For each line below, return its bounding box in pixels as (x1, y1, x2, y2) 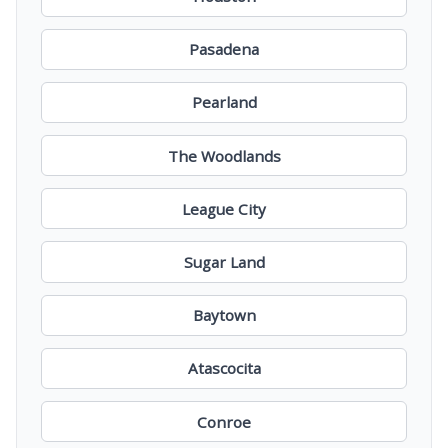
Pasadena (189, 39, 259, 60)
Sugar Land (183, 252, 265, 273)
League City (182, 198, 266, 219)
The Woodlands (167, 145, 281, 166)
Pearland (191, 92, 257, 113)
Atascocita (187, 358, 261, 379)
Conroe (197, 411, 251, 432)
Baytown (192, 305, 256, 326)
